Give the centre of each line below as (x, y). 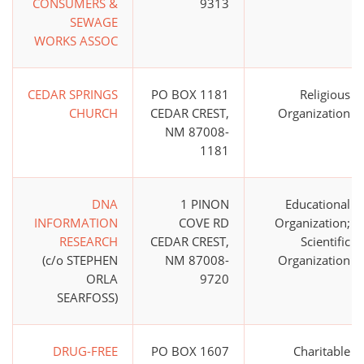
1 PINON (205, 204)
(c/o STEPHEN (80, 260)
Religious (325, 95)
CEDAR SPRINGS (73, 95)
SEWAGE (94, 22)
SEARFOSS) (87, 298)
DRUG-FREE (85, 351)
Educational (318, 204)
